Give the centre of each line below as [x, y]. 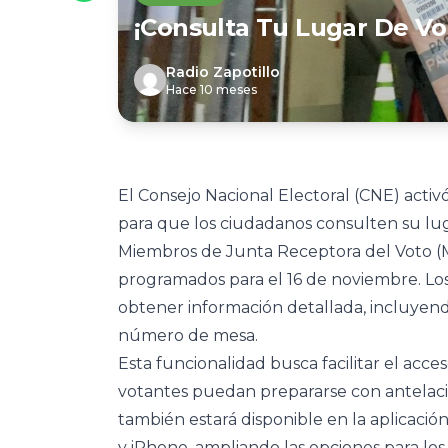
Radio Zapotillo [223, 72]
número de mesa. [188, 335]
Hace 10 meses [211, 89]
